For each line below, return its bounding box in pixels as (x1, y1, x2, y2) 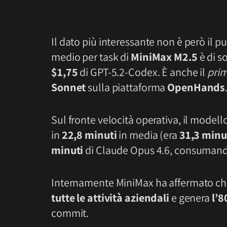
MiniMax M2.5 (131, 50, 198, 64)
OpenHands (167, 80, 225, 95)
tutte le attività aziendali (51, 190, 170, 205)
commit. (51, 205, 89, 220)
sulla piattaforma (86, 80, 168, 95)
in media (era (117, 128, 179, 142)
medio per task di (51, 50, 131, 64)
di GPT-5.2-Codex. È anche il (78, 65, 208, 80)
